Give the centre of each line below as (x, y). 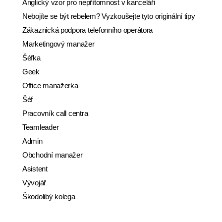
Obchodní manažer (53, 155)
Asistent (35, 169)
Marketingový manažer (58, 44)
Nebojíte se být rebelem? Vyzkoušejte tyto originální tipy (109, 16)
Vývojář (34, 183)
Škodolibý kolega (49, 196)
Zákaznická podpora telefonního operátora (88, 30)
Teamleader (41, 127)
